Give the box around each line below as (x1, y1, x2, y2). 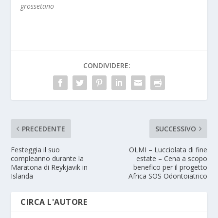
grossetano (20, 1, 54, 11)
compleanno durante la (11, 154, 84, 163)
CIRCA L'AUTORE (20, 197, 88, 207)
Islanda (11, 171, 34, 181)
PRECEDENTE (22, 124, 66, 133)
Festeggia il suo (11, 145, 60, 154)
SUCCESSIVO (155, 124, 196, 133)
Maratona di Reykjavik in (11, 163, 88, 172)
